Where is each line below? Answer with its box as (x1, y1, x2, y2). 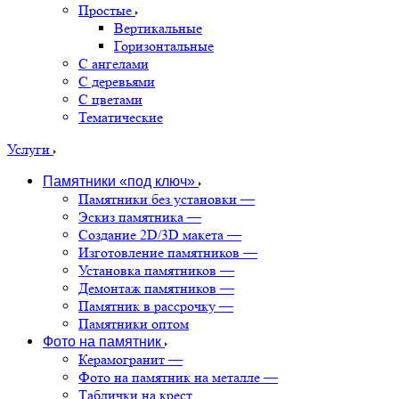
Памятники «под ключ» (43, 174, 195, 189)
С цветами (78, 91, 142, 108)
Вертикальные (114, 20, 202, 37)
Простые (78, 2, 135, 19)
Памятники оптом (78, 315, 189, 332)
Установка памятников (78, 262, 216, 279)
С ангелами (78, 55, 149, 72)
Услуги (7, 141, 53, 158)
